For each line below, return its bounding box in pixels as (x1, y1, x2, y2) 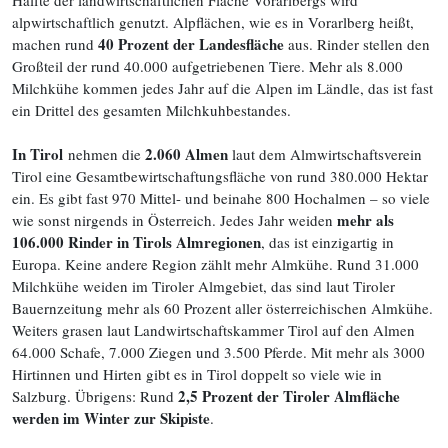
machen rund (12, 34, 98, 54)
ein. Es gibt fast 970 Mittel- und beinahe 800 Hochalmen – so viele (12, 188, 430, 208)
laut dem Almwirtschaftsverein (228, 144, 422, 164)
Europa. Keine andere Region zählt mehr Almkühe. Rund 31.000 (12, 254, 419, 274)
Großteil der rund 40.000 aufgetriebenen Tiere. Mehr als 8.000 (12, 56, 403, 76)
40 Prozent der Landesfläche (98, 33, 284, 55)
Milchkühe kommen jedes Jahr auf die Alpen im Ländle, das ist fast (12, 78, 433, 98)
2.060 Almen (141, 143, 228, 165)
